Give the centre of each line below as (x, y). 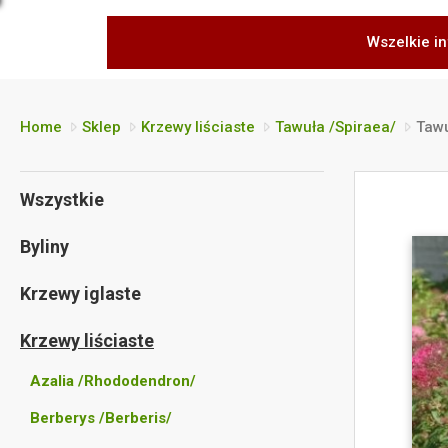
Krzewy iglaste (80, 293)
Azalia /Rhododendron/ (113, 381)
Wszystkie (62, 199)
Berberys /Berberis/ (101, 418)
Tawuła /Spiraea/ (335, 127)
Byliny (44, 246)
